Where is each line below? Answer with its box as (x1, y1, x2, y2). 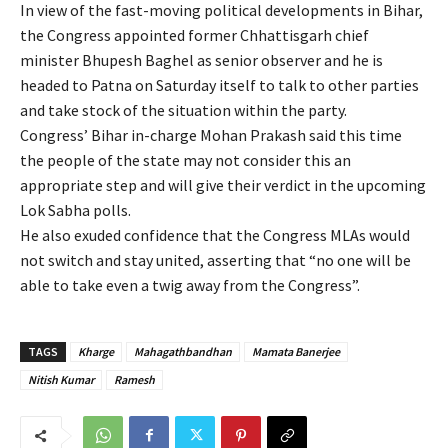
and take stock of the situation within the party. (20, 99, 347, 120)
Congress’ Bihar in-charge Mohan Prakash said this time (20, 124, 402, 145)
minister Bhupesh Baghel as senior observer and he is (20, 49, 383, 70)
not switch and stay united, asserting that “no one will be (20, 249, 411, 270)
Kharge (78, 343, 114, 359)
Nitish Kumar (28, 371, 94, 387)
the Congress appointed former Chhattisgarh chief (20, 24, 369, 45)
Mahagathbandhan (134, 343, 232, 359)
